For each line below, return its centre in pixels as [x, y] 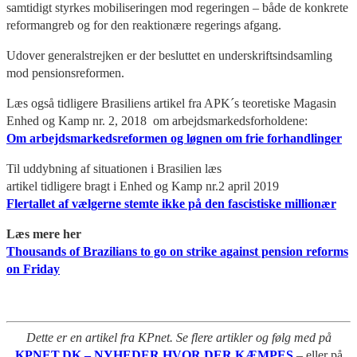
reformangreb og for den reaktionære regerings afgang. [144, 25]
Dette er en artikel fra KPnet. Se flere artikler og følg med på [178, 337]
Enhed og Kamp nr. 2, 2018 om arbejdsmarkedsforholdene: [157, 120]
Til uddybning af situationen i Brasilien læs [114, 168]
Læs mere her [44, 233]
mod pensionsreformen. [65, 73]
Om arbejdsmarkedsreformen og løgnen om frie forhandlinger [174, 138]
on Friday [33, 269]
